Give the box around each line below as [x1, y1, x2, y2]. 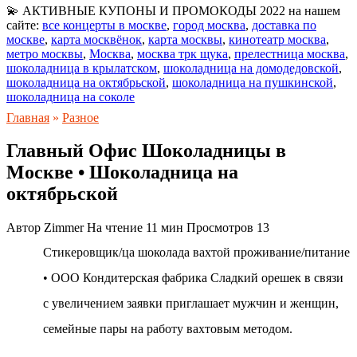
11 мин [143, 221, 183, 235]
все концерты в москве [42, 18, 167, 32]
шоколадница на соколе [6, 89, 135, 104]
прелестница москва [234, 46, 345, 61]
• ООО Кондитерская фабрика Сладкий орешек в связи [43, 271, 343, 285]
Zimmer [41, 221, 84, 235]
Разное [62, 110, 99, 124]
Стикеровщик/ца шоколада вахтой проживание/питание [43, 245, 350, 260]
